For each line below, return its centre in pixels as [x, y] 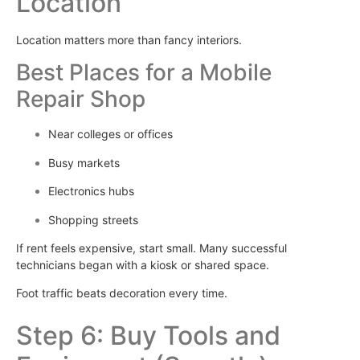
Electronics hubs [91, 191]
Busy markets [84, 162]
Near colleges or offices [110, 134]
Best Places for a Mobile [144, 73]
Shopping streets [93, 219]
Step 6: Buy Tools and [148, 335]
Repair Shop [81, 99]
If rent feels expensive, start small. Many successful [151, 248]
